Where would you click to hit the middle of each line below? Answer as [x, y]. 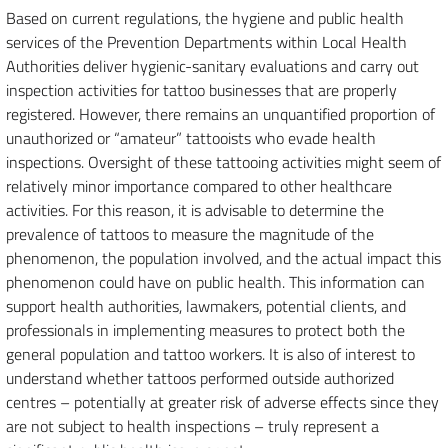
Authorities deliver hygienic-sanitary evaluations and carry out [212, 66]
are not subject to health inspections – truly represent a [192, 426]
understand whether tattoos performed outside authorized [200, 378]
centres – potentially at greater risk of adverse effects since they [222, 402]
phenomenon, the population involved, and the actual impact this [223, 258]
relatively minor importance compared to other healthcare [199, 186]
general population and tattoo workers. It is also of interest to [210, 354]
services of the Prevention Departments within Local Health [206, 42]
